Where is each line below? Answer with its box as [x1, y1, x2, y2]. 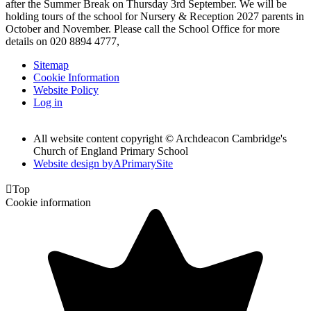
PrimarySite [121, 157, 173, 169]
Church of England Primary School [33, 144, 188, 157]
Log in [33, 96, 62, 108]
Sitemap [33, 58, 69, 71]
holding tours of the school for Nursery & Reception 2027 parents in [6, 10, 304, 22]
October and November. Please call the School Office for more [6, 22, 280, 35]
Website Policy [33, 83, 99, 96]
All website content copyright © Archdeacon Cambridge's [33, 132, 287, 144]
